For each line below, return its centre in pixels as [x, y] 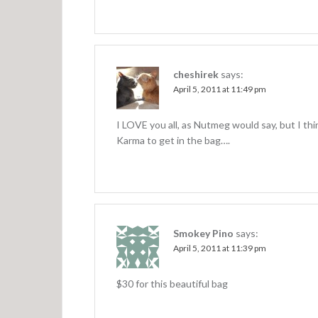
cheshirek [196, 74]
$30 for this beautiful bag [172, 283]
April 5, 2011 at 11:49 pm [220, 89]
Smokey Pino [203, 233]
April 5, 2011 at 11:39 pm [220, 248]
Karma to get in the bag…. [173, 140]
